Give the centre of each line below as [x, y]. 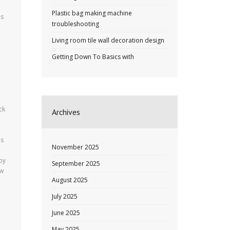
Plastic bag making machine [92, 13]
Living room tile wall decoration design [108, 40]
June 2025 [66, 213]
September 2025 [76, 164]
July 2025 [65, 196]
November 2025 [75, 147]
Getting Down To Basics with [93, 57]
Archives [66, 112]
